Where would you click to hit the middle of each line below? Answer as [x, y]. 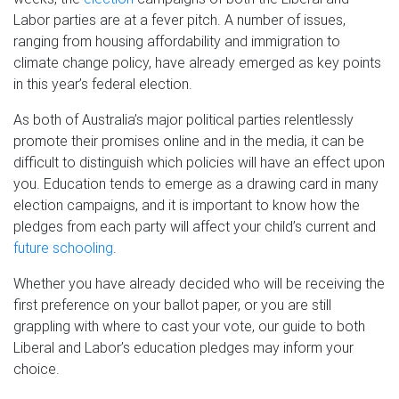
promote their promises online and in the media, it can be [189, 141]
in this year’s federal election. [103, 84]
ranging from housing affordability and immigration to [177, 41]
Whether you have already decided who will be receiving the [199, 284]
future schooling [63, 248]
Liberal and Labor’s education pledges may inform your [183, 348]
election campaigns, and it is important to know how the [187, 205]
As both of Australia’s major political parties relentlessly [183, 120]
